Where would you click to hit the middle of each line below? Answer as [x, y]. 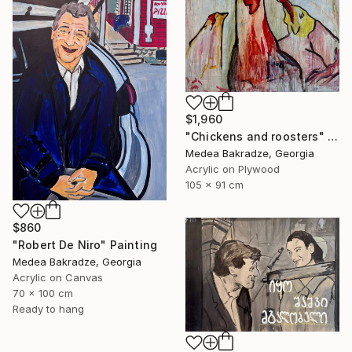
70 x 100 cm [43, 293]
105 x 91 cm [214, 185]
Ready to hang [48, 308]
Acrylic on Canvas [58, 277]
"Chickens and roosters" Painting [332, 137]
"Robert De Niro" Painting [85, 244]
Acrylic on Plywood [233, 169]
